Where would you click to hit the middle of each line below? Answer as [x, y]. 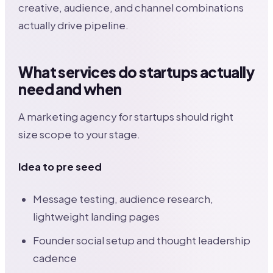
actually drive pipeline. [74, 25]
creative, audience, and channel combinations [131, 8]
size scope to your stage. [80, 134]
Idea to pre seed [60, 166]
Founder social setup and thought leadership [142, 240]
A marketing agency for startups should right [126, 116]
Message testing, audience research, [123, 199]
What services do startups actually [136, 72]
